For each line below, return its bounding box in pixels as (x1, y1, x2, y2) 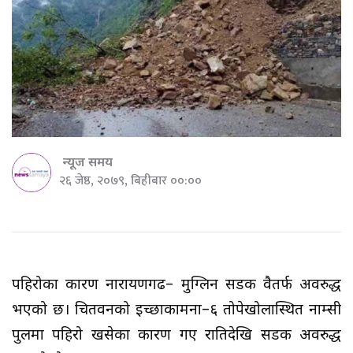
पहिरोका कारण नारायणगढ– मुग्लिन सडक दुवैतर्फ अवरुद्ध (12, 275, 341, 295)
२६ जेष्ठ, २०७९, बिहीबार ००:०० (59, 169, 202, 191)
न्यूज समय (63, 154, 113, 172)
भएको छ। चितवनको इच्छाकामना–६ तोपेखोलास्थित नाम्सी (12, 300, 341, 321)
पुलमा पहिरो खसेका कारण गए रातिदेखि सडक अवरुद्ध (12, 325, 341, 346)
